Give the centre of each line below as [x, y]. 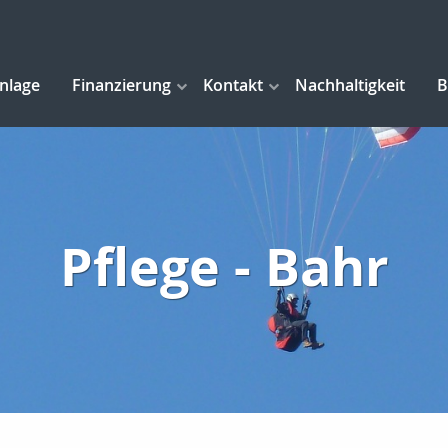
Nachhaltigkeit [350, 85]
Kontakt [233, 85]
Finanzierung [121, 85]
